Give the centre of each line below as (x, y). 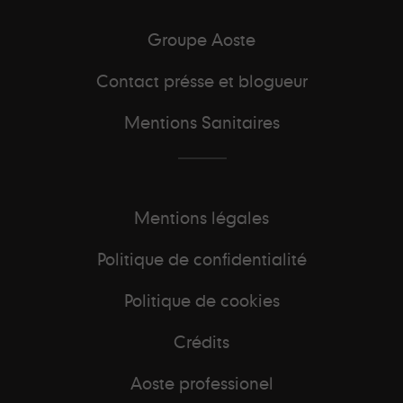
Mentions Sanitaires (201, 122)
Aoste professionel (201, 383)
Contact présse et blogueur (201, 81)
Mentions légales (201, 217)
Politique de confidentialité (201, 259)
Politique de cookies (201, 300)
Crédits (201, 341)
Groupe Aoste (201, 39)
